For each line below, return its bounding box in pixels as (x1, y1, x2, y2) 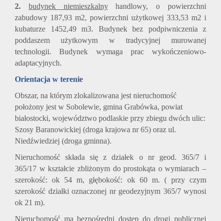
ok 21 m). (15, 198, 45, 207)
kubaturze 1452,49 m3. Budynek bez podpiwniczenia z (15, 25, 206, 34)
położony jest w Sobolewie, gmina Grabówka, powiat (15, 103, 183, 111)
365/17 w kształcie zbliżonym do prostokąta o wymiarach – (15, 164, 206, 173)
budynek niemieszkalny (28, 2, 108, 11)
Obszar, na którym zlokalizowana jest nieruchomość (15, 91, 177, 100)
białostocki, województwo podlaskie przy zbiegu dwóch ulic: (15, 114, 205, 123)
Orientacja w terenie (15, 75, 83, 84)
